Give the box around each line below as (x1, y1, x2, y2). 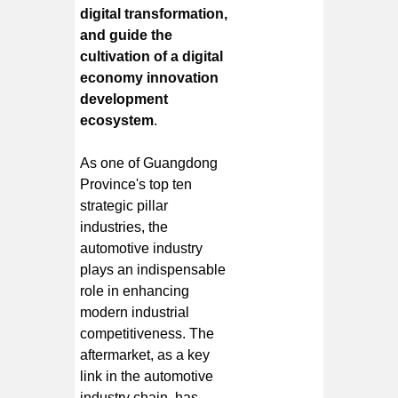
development (80, 91, 169, 107)
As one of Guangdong (80, 155, 219, 171)
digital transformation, (80, 5, 228, 21)
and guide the (80, 27, 173, 43)
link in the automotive (80, 368, 214, 384)
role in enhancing (80, 283, 190, 298)
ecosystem (80, 112, 155, 128)
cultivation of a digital (80, 48, 224, 64)
